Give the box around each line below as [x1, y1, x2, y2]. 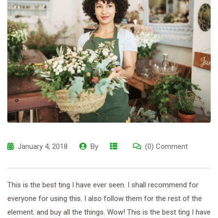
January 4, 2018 [18, 142, 68, 151]
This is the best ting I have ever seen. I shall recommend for [7, 180, 199, 189]
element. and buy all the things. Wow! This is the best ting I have [7, 207, 211, 217]
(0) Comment [145, 142, 188, 151]
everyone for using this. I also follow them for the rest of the [7, 194, 202, 203]
